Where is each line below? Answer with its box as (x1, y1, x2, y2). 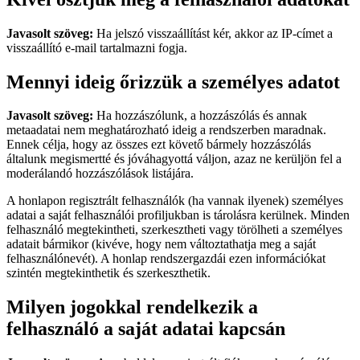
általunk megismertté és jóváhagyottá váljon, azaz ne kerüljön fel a (6, 152, 342, 166)
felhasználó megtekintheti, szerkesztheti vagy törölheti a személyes (6, 223, 342, 237)
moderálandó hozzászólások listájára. (6, 166, 194, 181)
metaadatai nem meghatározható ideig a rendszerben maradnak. (6, 123, 326, 137)
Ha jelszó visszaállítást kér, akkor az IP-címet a (96, 26, 333, 40)
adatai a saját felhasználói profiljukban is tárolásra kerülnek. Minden (6, 208, 350, 223)
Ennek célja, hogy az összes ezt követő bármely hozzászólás (6, 137, 311, 152)
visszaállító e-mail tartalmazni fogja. (6, 40, 187, 55)
